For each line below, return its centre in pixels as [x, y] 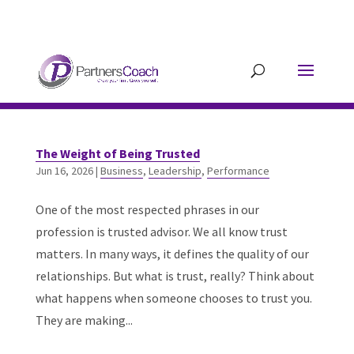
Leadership [175, 171]
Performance [238, 171]
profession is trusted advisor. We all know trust [161, 232]
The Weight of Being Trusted [117, 153]
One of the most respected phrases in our [147, 209]
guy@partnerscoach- [228, 15]
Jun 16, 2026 [64, 171]
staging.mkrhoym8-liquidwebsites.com [177, 26]
